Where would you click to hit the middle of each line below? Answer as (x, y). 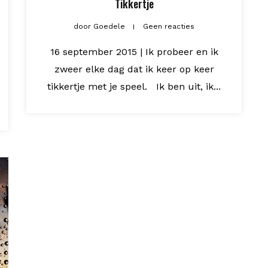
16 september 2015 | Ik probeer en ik (134, 51)
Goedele (109, 26)
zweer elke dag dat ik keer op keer (134, 69)
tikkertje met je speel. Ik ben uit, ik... (134, 86)
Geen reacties (169, 26)
